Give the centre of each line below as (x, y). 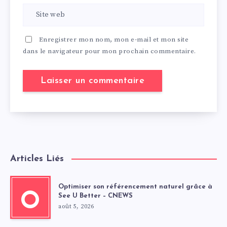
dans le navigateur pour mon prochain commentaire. (109, 51)
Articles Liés (37, 159)
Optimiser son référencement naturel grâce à (135, 186)
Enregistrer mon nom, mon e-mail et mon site (113, 39)
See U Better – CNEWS (96, 196)
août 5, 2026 (76, 206)
